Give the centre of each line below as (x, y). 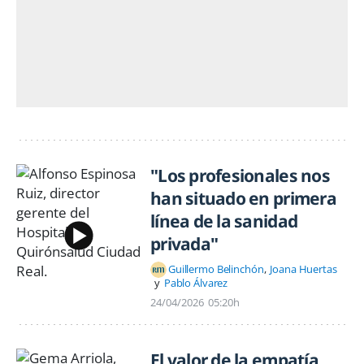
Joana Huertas (303, 269)
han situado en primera (243, 198)
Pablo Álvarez (196, 282)
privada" (184, 243)
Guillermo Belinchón (216, 269)
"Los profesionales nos (240, 175)
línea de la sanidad (224, 221)
